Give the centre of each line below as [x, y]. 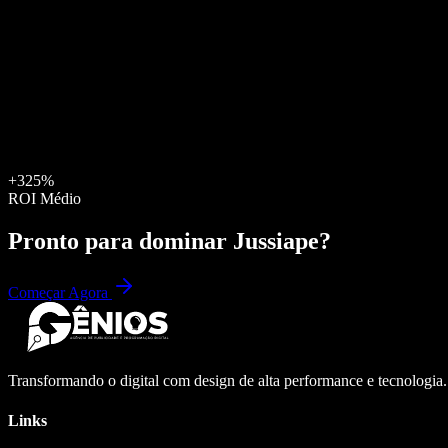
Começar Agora [60, 293]
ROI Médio [44, 198]
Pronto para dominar [120, 240]
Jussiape [276, 240]
